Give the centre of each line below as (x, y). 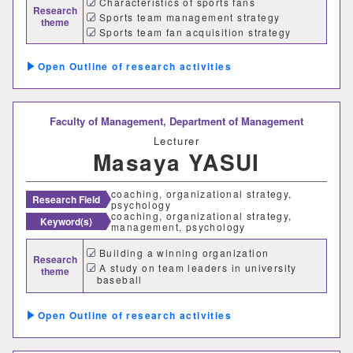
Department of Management (236, 121)
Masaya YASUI (176, 162)
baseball (119, 280)
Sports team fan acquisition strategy (195, 32)
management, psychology (178, 227)
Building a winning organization (184, 253)
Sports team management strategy (190, 17)
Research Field (66, 200)
